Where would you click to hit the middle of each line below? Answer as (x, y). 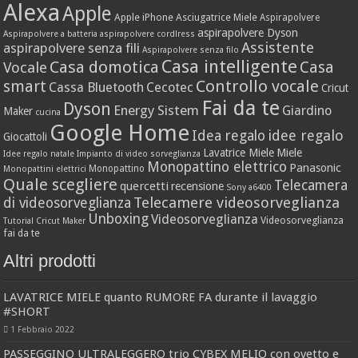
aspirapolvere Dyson (248, 32)
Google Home (120, 133)
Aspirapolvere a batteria (51, 34)
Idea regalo (229, 135)
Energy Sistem (157, 110)
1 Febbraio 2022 (43, 329)
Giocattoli (26, 136)
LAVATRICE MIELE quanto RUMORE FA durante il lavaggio (161, 297)
